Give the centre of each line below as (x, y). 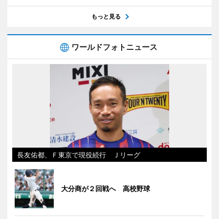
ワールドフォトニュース (114, 47)
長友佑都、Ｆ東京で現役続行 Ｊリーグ (79, 155)
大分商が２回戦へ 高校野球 (106, 189)
